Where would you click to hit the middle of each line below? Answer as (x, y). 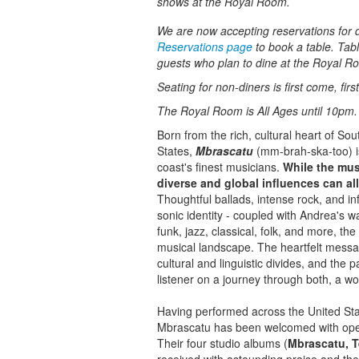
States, (176, 151)
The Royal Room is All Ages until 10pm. (257, 111)
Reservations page (205, 46)
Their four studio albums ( (222, 343)
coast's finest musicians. (220, 167)
